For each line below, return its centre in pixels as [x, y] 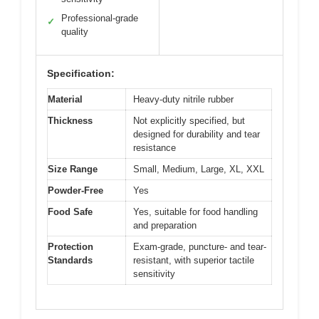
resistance [155, 147]
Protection [70, 246]
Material [65, 99]
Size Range [73, 169]
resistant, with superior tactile [194, 260]
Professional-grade [100, 18]
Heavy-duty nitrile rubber [183, 99]
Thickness [70, 120]
